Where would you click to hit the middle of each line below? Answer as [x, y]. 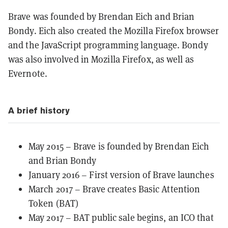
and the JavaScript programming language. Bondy [108, 45]
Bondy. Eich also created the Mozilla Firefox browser [114, 31]
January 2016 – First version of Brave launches [121, 175]
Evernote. [28, 73]
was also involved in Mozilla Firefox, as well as [101, 59]
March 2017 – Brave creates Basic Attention [115, 189]
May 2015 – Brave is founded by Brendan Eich [119, 146]
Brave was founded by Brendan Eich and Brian [102, 16]
